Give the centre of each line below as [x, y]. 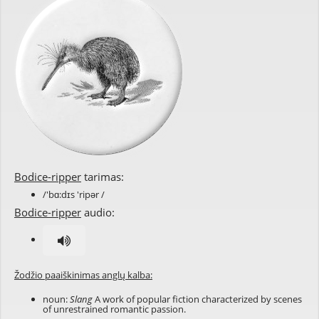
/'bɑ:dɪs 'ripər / [74, 194]
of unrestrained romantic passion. [114, 309]
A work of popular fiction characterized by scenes [197, 299]
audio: [98, 212]
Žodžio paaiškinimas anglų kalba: [83, 275]
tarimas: [103, 177]
